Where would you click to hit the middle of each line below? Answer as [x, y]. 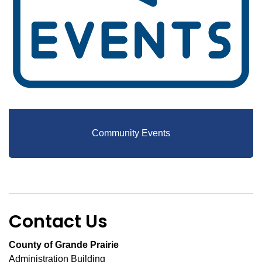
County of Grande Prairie [64, 245]
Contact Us [58, 222]
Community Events [131, 133]
